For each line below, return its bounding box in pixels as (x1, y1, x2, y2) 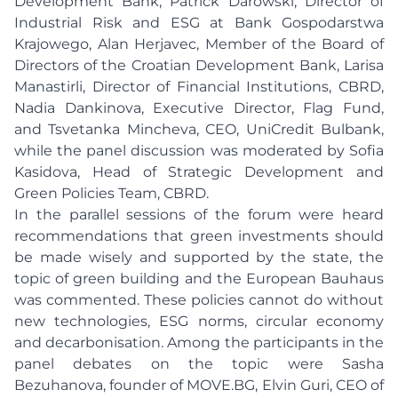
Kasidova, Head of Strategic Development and (14, 163, 384, 180)
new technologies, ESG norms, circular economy (14, 313, 384, 330)
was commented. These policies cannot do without (14, 291, 384, 308)
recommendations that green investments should (14, 227, 384, 244)
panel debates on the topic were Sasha (14, 355, 384, 372)
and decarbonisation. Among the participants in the (14, 334, 384, 351)
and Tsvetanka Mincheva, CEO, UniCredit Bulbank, (14, 121, 384, 138)
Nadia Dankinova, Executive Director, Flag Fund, (14, 99, 384, 116)
